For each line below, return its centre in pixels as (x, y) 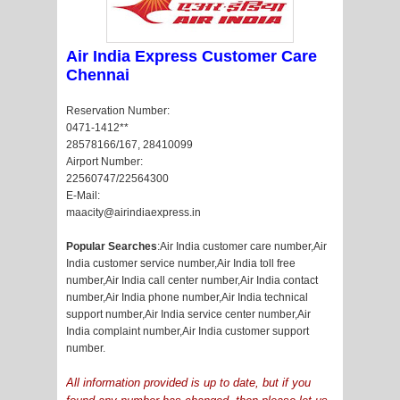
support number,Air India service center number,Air (188, 314)
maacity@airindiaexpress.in (133, 212)
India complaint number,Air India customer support (187, 331)
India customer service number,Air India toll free (181, 263)
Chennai (98, 75)
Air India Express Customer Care (192, 56)
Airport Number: (104, 162)
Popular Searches (112, 246)
